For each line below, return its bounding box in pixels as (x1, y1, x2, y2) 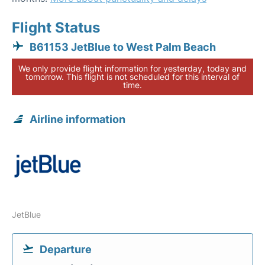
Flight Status (12, 19, 100, 36)
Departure (40, 243, 92, 256)
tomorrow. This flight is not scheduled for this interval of (25, 72, 240, 82)
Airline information (30, 113, 125, 125)
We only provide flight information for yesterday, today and (18, 63, 247, 73)
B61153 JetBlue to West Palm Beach (30, 41, 216, 53)
